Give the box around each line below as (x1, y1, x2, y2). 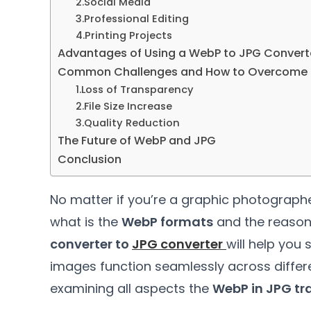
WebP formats (121, 213, 213, 230)
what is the (50, 213, 118, 230)
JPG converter (132, 235, 223, 253)
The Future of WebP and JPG (58, 133, 216, 149)
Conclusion (58, 151, 121, 167)
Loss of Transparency (81, 83, 194, 96)
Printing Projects (84, 28, 172, 42)
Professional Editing (83, 12, 189, 26)
